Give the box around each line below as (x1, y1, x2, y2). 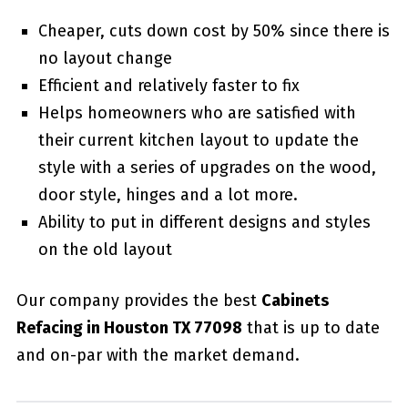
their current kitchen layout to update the (37, 129, 359, 150)
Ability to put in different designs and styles (37, 211, 371, 232)
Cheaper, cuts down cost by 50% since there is (37, 20, 390, 41)
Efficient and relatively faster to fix (37, 75, 300, 96)
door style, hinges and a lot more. (37, 184, 298, 205)
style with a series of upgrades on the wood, (37, 157, 376, 178)
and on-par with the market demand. (15, 344, 300, 365)
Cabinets (260, 290, 329, 311)
